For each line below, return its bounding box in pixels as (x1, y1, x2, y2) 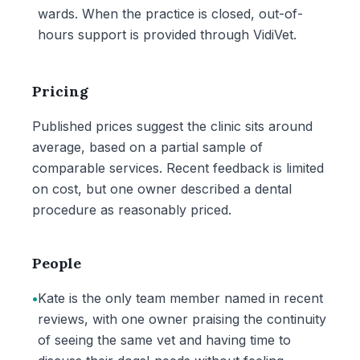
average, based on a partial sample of (32, 139, 263, 155)
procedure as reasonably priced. (32, 202, 231, 218)
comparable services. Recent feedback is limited (32, 160, 324, 176)
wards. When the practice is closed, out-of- (38, 6, 303, 22)
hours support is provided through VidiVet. (38, 27, 297, 43)
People (32, 254, 81, 272)
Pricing (32, 82, 88, 100)
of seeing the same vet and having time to (38, 332, 291, 348)
